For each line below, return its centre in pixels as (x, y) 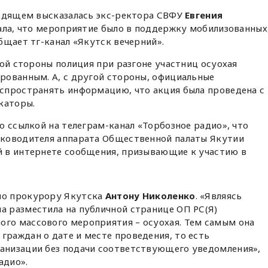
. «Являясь (219, 196)
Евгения (204, 15)
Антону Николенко (150, 196)
